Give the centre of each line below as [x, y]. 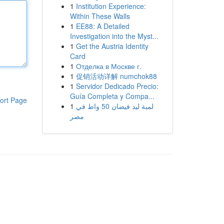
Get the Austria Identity [112, 46]
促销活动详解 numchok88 [116, 76]
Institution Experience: [111, 6]
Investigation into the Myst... [114, 36]
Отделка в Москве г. [108, 66]
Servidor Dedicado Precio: [117, 86]
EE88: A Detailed [102, 26]
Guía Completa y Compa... [112, 96]
